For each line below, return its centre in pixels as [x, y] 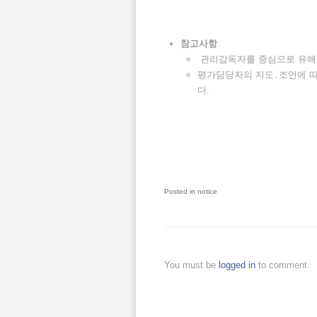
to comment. [284, 265]
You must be [191, 265]
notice [207, 191]
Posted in [180, 191]
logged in [238, 265]
